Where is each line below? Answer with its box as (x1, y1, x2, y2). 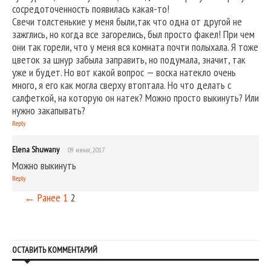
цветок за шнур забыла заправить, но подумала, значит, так (12, 52, 246, 67)
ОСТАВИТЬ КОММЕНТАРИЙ (12, 244, 97, 255)
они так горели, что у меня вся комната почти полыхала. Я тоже (12, 39, 258, 54)
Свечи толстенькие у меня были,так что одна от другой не (12, 14, 242, 28)
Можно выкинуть (12, 158, 76, 172)
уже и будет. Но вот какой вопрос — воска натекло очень (12, 65, 236, 79)
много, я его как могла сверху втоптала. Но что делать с (12, 77, 231, 92)
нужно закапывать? (12, 103, 85, 117)
